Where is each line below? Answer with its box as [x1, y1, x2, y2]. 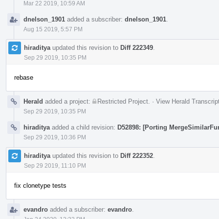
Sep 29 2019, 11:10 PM [24, 162, 86, 169]
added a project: [43, 97, 92, 105]
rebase [14, 73, 33, 81]
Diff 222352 [120, 152, 153, 159]
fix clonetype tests [14, 181, 66, 189]
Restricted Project [97, 97, 148, 105]
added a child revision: [50, 123, 117, 131]
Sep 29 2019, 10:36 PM [23, 133, 86, 141]
